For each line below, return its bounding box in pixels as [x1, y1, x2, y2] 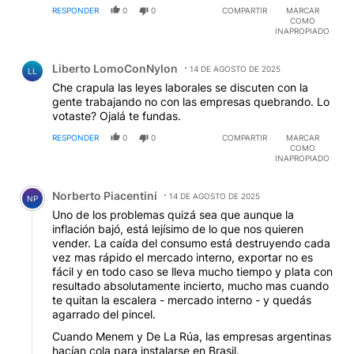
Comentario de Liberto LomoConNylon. [13, 48, 250, 64]
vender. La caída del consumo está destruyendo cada [52, 235, 330, 250]
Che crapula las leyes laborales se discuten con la [52, 80, 308, 94]
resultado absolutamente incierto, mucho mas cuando [52, 278, 329, 292]
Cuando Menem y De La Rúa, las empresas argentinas [52, 329, 331, 343]
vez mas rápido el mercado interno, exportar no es [52, 250, 313, 264]
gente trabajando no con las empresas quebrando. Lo [52, 94, 330, 108]
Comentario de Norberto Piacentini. [13, 175, 226, 191]
